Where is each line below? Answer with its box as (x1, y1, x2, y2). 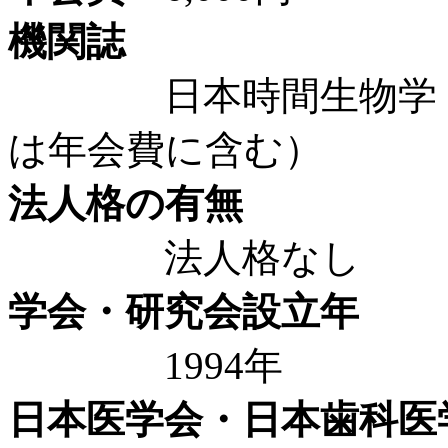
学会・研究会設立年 (8, 289, 359, 333)
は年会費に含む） (8, 127, 323, 171)
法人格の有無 (8, 181, 243, 225)
